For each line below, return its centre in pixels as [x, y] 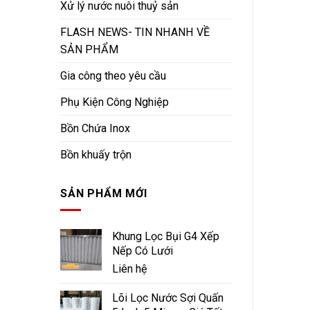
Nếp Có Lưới [143, 251]
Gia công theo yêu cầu [113, 76]
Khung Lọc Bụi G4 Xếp [166, 237]
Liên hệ [130, 269]
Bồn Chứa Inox [95, 129]
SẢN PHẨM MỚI [104, 193]
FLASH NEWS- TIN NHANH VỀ [135, 33]
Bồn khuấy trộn [96, 155]
